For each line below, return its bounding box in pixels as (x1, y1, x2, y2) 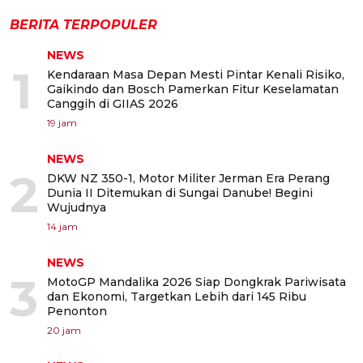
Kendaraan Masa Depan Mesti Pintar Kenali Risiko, (47, 66, 344, 82)
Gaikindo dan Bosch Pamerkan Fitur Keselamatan (47, 81, 339, 96)
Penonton (47, 303, 107, 318)
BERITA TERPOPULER (10, 16, 157, 32)
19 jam (47, 116, 77, 129)
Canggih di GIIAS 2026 (47, 96, 178, 111)
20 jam (47, 323, 81, 336)
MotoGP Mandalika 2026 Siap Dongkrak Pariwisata (47, 274, 346, 289)
